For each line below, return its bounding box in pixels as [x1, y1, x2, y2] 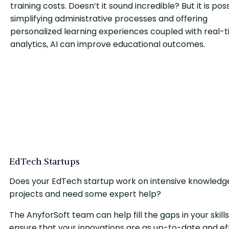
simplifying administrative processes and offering [10, 12, 208, 25]
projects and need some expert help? [9, 188, 161, 200]
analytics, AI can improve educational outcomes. [10, 38, 205, 50]
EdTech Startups [9, 155, 80, 167]
